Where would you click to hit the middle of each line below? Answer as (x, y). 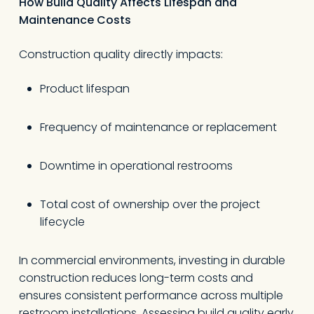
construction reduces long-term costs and (136, 278)
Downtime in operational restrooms (136, 166)
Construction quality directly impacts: (121, 54)
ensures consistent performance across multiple (151, 295)
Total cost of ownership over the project (150, 204)
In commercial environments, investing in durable (152, 260)
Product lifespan (84, 89)
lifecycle (62, 222)
